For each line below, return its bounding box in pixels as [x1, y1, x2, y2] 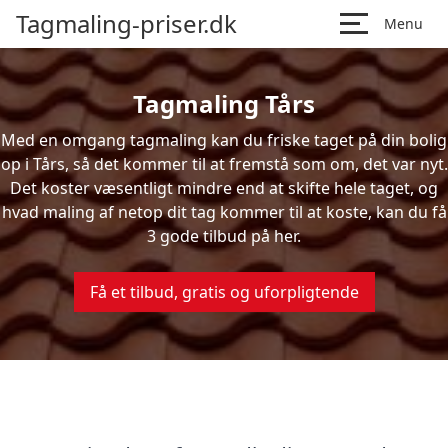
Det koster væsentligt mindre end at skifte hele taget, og [10, 177, 438, 199]
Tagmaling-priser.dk [16, 7, 237, 40]
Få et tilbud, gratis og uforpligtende [89, 281, 359, 303]
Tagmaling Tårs [133, 87, 315, 120]
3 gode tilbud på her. [147, 225, 301, 247]
